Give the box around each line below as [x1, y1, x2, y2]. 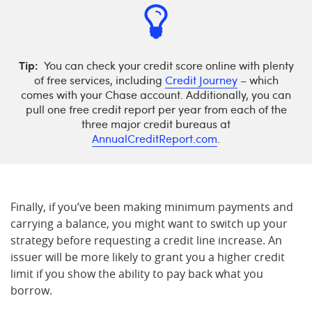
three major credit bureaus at [81, 116, 231, 132]
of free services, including [33, 72, 165, 88]
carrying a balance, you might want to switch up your [10, 216, 288, 231]
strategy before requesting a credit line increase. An [10, 233, 282, 248]
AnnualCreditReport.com [92, 131, 217, 146]
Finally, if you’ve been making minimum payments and [10, 199, 293, 214]
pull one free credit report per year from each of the [25, 102, 287, 117]
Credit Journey [164, 72, 237, 88]
